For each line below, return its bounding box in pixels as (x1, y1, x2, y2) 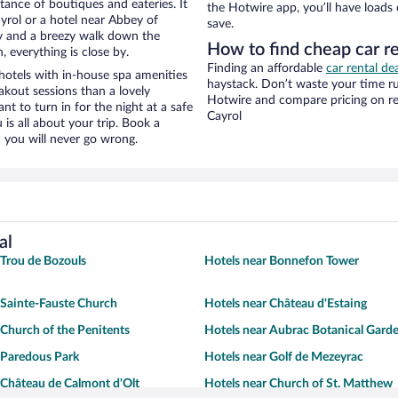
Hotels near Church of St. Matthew (204, 378, 393, 391)
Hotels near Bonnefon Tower (204, 255, 359, 268)
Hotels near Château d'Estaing (204, 298, 367, 311)
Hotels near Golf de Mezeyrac (204, 351, 363, 364)
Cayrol (207, 110, 242, 123)
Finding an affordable (207, 62, 326, 76)
